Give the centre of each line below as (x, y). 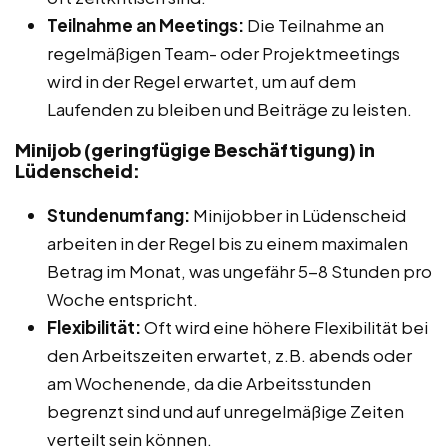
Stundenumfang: (118, 214)
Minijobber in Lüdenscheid (298, 214)
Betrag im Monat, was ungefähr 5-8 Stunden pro (239, 270)
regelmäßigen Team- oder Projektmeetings (223, 52)
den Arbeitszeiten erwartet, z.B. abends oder (229, 354)
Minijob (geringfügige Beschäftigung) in (195, 149)
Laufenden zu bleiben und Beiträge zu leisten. (229, 108)
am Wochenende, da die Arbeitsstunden (209, 382)
